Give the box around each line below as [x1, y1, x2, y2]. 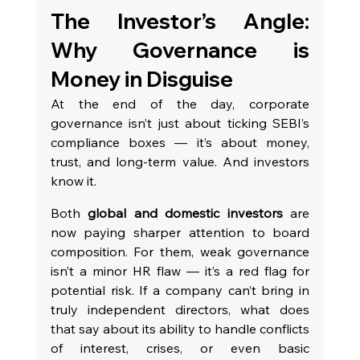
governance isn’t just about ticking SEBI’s [50, 115, 310, 132]
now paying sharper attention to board [50, 224, 310, 241]
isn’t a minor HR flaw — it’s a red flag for [50, 263, 310, 280]
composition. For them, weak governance [50, 243, 310, 260]
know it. [50, 173, 96, 190]
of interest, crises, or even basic [50, 340, 310, 357]
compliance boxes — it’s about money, [50, 134, 310, 151]
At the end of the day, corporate [50, 96, 310, 112]
